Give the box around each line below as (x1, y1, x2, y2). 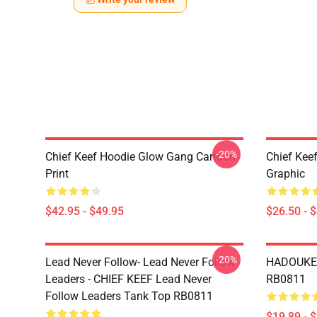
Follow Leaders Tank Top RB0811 (45, 289, 213, 303)
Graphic (266, 167, 305, 180)
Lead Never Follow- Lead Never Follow (45, 255, 235, 269)
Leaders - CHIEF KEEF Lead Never (45, 272, 212, 286)
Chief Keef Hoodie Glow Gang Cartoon (45, 150, 236, 163)
